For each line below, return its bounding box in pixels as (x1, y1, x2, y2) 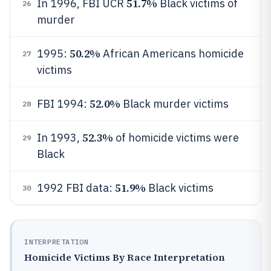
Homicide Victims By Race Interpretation (24, 250, 225, 264)
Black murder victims (120, 97, 229, 111)
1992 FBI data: (37, 181, 115, 195)
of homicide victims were (113, 131, 239, 145)
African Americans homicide (100, 47, 244, 60)
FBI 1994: (37, 97, 90, 111)
